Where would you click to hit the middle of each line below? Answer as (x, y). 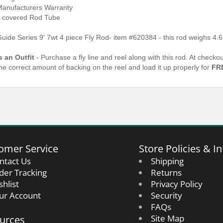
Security (166, 195)
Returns (166, 172)
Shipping (167, 161)
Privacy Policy (176, 184)
